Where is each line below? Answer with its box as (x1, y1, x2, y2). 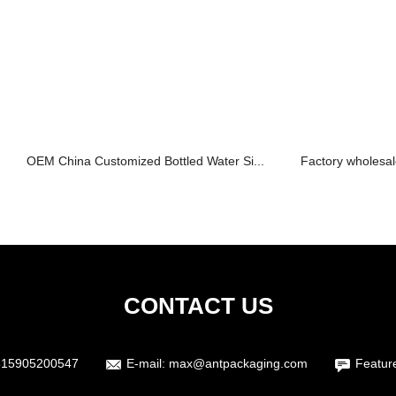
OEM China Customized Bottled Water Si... (27, 154, 264, 168)
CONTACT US (123, 293, 273, 319)
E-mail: (126, 356, 169, 370)
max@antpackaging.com (169, 356, 308, 370)
